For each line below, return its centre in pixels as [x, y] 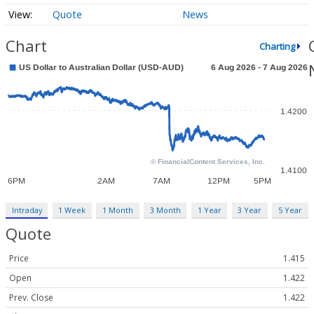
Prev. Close [31, 298]
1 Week [72, 210]
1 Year [209, 210]
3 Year [250, 210]
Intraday [27, 210]
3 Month [165, 210]
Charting [277, 46]
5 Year [290, 210]
